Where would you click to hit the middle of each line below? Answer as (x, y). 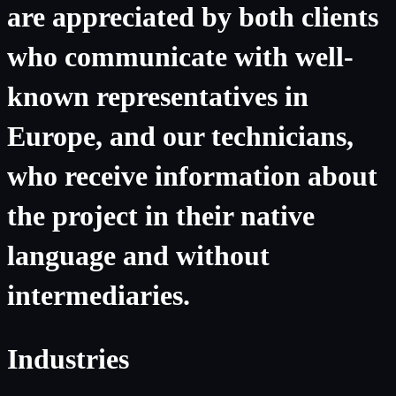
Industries (68, 359)
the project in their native (161, 216)
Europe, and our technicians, (180, 137)
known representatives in (158, 97)
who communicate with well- (180, 57)
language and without (138, 256)
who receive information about (192, 176)
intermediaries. (99, 296)
